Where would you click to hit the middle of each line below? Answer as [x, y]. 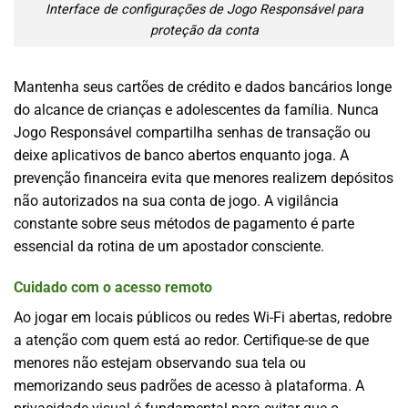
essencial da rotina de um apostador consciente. [169, 246]
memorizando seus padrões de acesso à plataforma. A [189, 386]
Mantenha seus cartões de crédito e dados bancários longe [203, 87]
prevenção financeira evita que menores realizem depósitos [204, 178]
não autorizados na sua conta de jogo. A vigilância [176, 200]
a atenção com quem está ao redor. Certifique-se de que [191, 341]
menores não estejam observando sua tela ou [160, 363]
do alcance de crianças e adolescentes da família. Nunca [196, 109]
